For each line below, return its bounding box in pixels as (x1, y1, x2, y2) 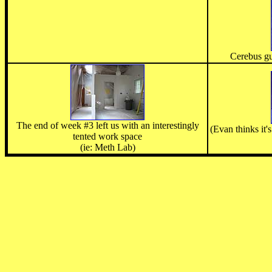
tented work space (73, 131, 142, 142)
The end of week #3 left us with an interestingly (16, 120, 199, 131)
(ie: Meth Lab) (80, 142, 135, 153)
